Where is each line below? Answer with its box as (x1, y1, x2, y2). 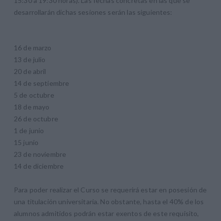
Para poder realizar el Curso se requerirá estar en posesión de (14, 185, 207, 194)
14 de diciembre (14, 161, 64, 170)
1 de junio (14, 126, 44, 135)
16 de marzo (14, 43, 52, 52)
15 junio (14, 138, 39, 147)
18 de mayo (14, 102, 50, 111)
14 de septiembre (14, 78, 70, 87)
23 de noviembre (14, 149, 67, 158)
